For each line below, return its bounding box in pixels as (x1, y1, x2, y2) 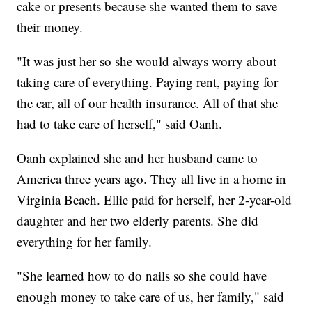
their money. (17, 18, 84, 36)
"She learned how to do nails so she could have (17, 267, 267, 285)
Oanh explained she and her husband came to (17, 149, 258, 167)
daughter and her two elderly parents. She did (17, 212, 259, 230)
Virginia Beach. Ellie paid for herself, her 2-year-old (17, 191, 292, 209)
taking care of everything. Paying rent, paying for (17, 73, 279, 91)
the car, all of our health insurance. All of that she (17, 94, 279, 112)
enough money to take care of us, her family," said (17, 288, 285, 306)
